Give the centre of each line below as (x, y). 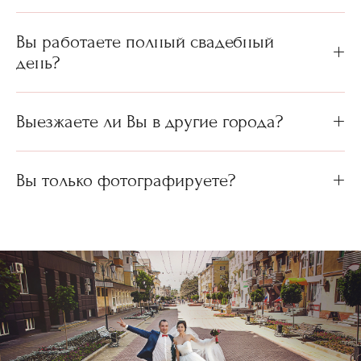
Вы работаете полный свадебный (145, 41)
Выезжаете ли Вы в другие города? (149, 121)
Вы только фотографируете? (126, 180)
